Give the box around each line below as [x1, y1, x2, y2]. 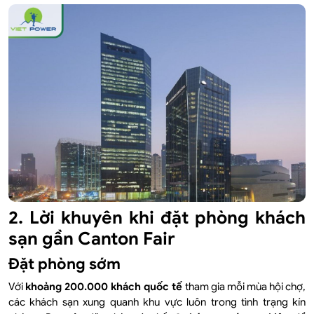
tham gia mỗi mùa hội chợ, [182, 280, 306, 294]
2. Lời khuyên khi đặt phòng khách [8, 207, 306, 229]
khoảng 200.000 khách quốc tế [25, 280, 183, 294]
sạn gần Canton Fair [8, 228, 175, 250]
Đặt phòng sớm [8, 254, 121, 274]
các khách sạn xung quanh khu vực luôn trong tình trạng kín [8, 296, 306, 309]
